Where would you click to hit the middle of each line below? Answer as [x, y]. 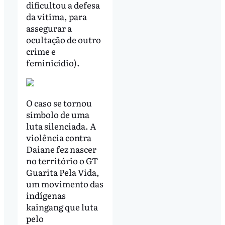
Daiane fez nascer [61, 149]
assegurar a [49, 28]
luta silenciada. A [61, 126]
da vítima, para [56, 17]
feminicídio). [53, 63]
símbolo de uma [58, 114]
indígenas [46, 195]
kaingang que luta [62, 206]
